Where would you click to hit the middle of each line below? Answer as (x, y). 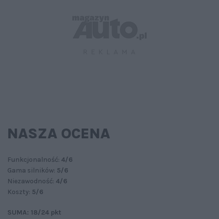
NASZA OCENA (59, 133)
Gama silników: (32, 170)
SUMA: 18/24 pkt (34, 212)
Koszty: (20, 192)
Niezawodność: (32, 181)
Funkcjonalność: (34, 159)
